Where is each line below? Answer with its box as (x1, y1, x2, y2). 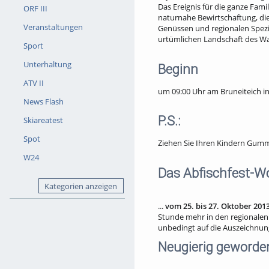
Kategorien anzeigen (44, 180, 118, 192)
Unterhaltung (23, 58, 71, 70)
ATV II (23, 77, 44, 88)
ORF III (23, 2, 47, 14)
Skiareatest (23, 114, 63, 125)
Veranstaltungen (23, 21, 83, 32)
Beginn (158, 61, 198, 77)
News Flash (23, 95, 64, 107)
